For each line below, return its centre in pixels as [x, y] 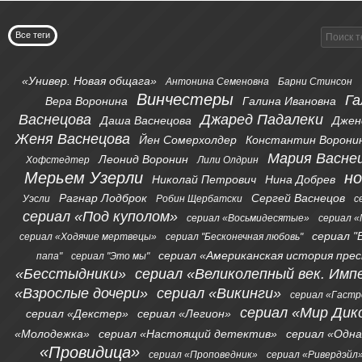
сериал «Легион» [184, 314]
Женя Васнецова [72, 139]
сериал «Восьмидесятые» [248, 218]
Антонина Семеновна [218, 82]
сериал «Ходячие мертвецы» [88, 237]
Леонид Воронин [143, 159]
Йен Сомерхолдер [187, 140]
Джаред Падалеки [261, 120]
